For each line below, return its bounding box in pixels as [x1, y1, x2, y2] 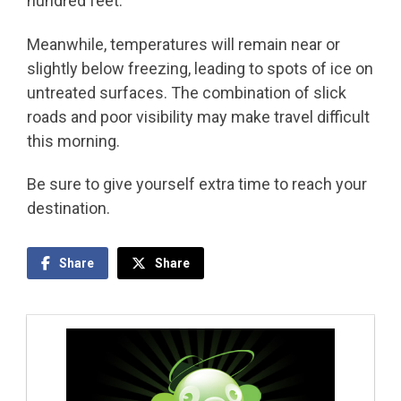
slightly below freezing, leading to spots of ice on [27, 58, 373, 78]
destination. [27, 199, 110, 218]
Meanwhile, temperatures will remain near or [27, 34, 340, 54]
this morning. [27, 131, 120, 150]
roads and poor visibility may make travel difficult [27, 107, 370, 126]
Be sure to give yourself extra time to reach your [27, 175, 367, 194]
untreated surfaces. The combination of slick [27, 82, 346, 102]
